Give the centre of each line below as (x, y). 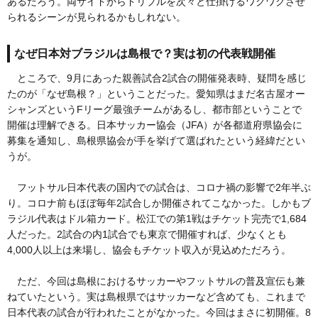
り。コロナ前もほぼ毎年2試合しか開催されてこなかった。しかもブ (159, 203)
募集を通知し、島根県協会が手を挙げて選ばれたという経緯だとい (156, 141)
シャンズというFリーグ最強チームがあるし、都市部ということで (154, 110)
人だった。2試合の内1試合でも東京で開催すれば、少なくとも (147, 235)
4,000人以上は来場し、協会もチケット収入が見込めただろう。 (149, 250)
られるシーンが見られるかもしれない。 (97, 17)
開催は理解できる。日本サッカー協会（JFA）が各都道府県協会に (155, 125)
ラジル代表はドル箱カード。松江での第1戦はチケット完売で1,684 (157, 219)
